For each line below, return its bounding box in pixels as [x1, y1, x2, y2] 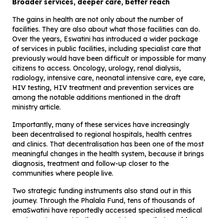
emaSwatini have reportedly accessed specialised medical [12, 206, 202, 215]
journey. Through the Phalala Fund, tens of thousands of [12, 196, 195, 205]
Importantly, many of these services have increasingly [12, 120, 189, 129]
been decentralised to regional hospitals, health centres [12, 130, 192, 139]
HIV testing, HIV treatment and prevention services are [12, 83, 194, 92]
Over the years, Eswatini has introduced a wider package [12, 35, 198, 44]
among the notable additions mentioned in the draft [12, 93, 181, 102]
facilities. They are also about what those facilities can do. [12, 25, 200, 34]
